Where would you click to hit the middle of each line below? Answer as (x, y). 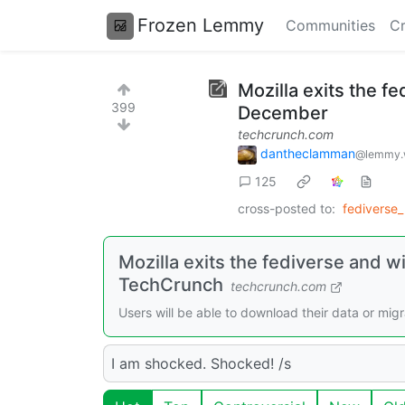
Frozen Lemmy (201, 25)
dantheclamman (308, 153)
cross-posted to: (287, 208)
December (283, 113)
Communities (330, 25)
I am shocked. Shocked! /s (201, 363)
